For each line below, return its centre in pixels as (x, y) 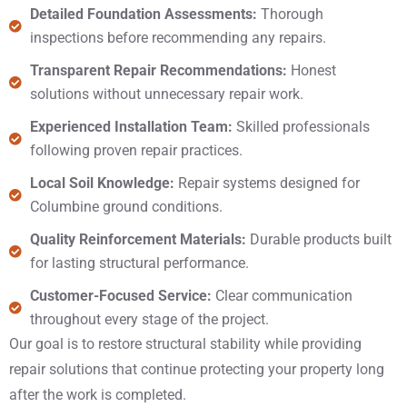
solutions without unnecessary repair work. (166, 94)
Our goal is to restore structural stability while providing (185, 344)
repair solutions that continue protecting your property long (197, 369)
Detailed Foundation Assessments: (145, 14)
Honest (311, 70)
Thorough (292, 14)
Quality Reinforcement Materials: (139, 239)
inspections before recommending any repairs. (178, 38)
